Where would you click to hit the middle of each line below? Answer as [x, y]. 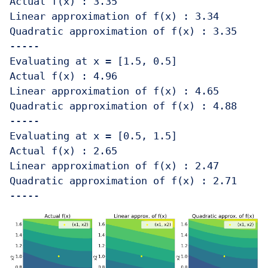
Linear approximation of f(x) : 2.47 [114, 166]
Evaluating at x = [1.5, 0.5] [93, 61]
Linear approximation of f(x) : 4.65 [114, 91]
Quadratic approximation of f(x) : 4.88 [123, 106]
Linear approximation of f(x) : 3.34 [114, 16]
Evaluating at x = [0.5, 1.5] [93, 136]
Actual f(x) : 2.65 [66, 151]
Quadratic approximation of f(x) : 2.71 [123, 181]
